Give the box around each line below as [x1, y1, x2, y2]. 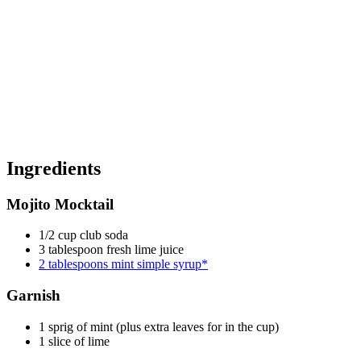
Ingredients [6, 157, 101, 179]
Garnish [6, 287, 60, 305]
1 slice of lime [39, 334, 110, 348]
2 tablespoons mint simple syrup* [39, 257, 208, 272]
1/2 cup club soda [39, 228, 128, 243]
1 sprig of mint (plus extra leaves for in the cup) [39, 319, 279, 334]
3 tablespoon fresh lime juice [39, 243, 184, 257]
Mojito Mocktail [6, 195, 114, 213]
